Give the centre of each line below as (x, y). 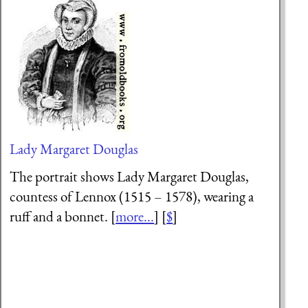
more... (135, 216)
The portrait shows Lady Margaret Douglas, (130, 176)
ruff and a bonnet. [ (63, 216)
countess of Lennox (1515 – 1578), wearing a (132, 196)
